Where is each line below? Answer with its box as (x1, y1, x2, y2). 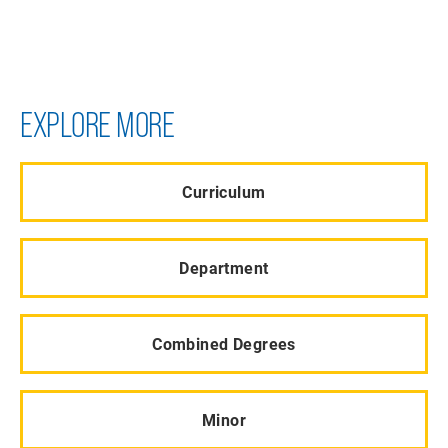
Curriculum (182, 180, 266, 202)
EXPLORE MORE (20, 104, 174, 145)
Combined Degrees (152, 332, 296, 354)
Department (179, 256, 269, 278)
